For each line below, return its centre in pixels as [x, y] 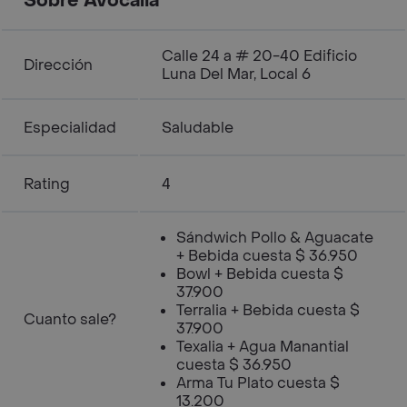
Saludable [198, 128]
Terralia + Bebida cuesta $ [268, 310]
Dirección [58, 65]
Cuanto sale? [70, 319]
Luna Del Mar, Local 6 [236, 74]
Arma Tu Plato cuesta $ [258, 383]
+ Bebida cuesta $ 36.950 [267, 256]
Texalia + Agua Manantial [263, 347]
